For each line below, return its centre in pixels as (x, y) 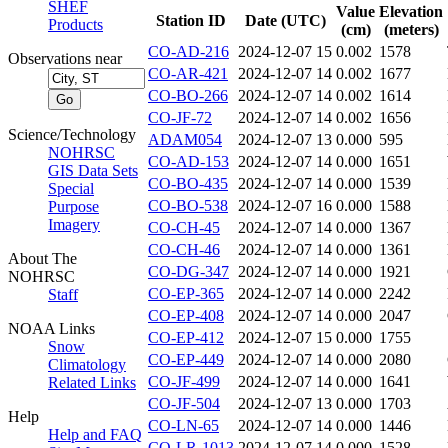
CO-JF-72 (180, 118)
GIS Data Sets (93, 170)
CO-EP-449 (186, 360)
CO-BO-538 (188, 206)
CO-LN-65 (183, 426)
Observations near (65, 58)
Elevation (411, 12)
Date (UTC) (285, 21)
